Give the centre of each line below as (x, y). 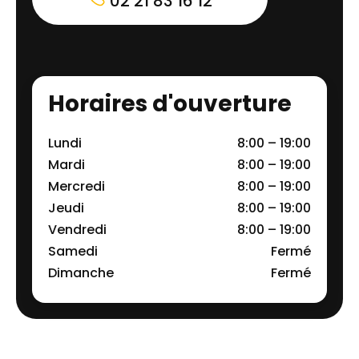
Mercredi (77, 187)
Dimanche (81, 273)
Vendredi (77, 230)
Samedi (73, 252)
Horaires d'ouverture (170, 104)
